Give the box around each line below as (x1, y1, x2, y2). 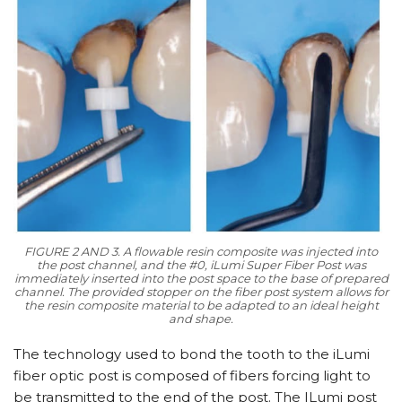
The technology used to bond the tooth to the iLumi (13, 345, 370, 363)
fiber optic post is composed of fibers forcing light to (13, 366, 371, 384)
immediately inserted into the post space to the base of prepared (13, 270, 389, 285)
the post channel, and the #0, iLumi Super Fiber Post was (36, 257, 366, 272)
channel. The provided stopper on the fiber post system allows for (13, 284, 389, 299)
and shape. (169, 310, 233, 326)
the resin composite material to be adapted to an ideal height (23, 297, 379, 312)
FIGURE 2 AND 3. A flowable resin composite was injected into (24, 243, 378, 258)
